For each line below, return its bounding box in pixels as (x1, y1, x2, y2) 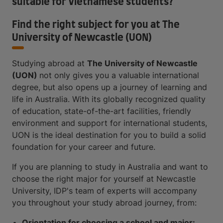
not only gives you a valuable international (39, 70, 199, 80)
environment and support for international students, (12, 118, 207, 128)
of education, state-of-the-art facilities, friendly (12, 106, 191, 116)
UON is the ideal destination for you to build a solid (12, 130, 206, 140)
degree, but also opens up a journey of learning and (12, 82, 207, 92)
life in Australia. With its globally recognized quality (12, 94, 206, 104)
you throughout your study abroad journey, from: (12, 198, 197, 208)
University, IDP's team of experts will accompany (12, 186, 197, 196)
